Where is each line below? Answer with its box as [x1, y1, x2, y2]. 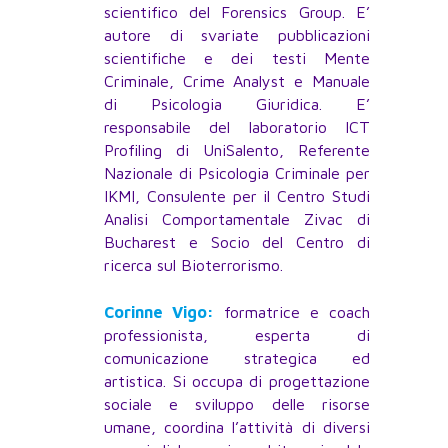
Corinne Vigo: [104, 303, 215, 322]
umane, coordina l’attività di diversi [104, 418, 370, 437]
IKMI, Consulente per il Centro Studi [104, 187, 370, 206]
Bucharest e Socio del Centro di [104, 233, 370, 252]
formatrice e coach [214, 303, 370, 322]
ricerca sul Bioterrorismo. [104, 256, 284, 275]
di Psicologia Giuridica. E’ [104, 95, 370, 114]
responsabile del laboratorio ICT [104, 118, 370, 137]
